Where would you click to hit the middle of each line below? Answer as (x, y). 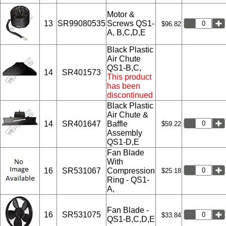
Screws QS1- (131, 23)
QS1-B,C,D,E (131, 219)
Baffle (117, 124)
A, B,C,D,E (126, 32)
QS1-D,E (123, 142)
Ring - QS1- (128, 180)
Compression (131, 171)
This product (129, 77)
